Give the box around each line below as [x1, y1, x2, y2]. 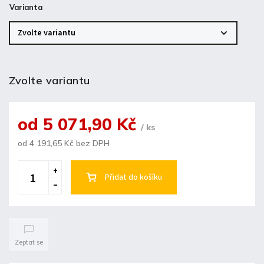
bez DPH [74, 138, 110, 149]
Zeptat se [14, 237, 43, 246]
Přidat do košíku [105, 171, 162, 184]
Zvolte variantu [9, 74, 90, 88]
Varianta [9, 2, 42, 12]
